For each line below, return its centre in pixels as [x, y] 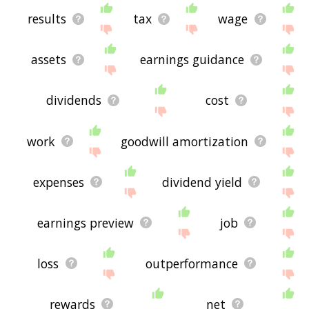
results [47, 19]
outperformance [191, 263]
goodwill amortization [185, 141]
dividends [74, 100]
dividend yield [202, 182]
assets [49, 60]
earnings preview [86, 222]
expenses [59, 182]
